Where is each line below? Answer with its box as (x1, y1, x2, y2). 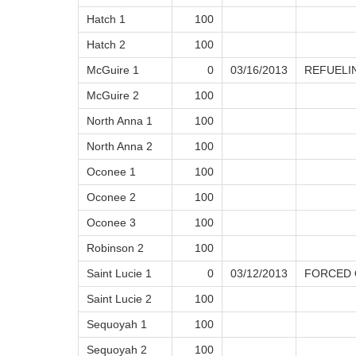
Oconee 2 (87, 191, 136, 204)
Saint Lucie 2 (87, 292, 152, 306)
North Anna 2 (87, 140, 153, 153)
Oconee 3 (87, 216, 136, 230)
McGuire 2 (87, 89, 139, 103)
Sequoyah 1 (87, 318, 147, 331)
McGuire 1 (87, 64, 139, 77)
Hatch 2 (87, 38, 126, 52)
